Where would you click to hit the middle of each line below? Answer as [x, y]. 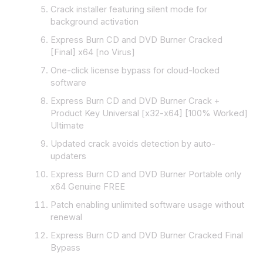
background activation [95, 22]
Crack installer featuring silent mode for [129, 10]
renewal [67, 218]
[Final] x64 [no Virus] [93, 53]
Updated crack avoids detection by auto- [133, 144]
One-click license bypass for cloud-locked [135, 71]
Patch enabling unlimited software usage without [148, 205]
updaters [69, 156]
